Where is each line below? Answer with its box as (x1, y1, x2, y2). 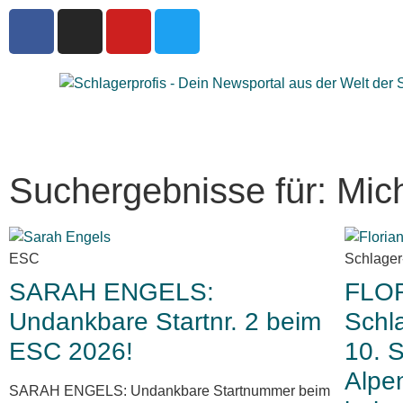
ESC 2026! (9, 337, 133, 365)
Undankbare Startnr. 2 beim (9, 308, 321, 336)
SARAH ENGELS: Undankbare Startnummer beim (9, 383, 330, 399)
